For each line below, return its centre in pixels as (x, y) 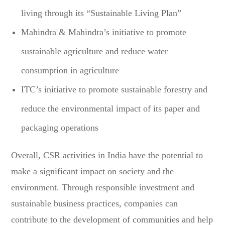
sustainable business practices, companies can (95, 203)
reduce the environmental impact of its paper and (111, 108)
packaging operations (60, 127)
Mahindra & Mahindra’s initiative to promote (104, 32)
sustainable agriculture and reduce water (95, 51)
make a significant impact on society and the (93, 171)
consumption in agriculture (70, 70)
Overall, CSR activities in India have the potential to (107, 155)
